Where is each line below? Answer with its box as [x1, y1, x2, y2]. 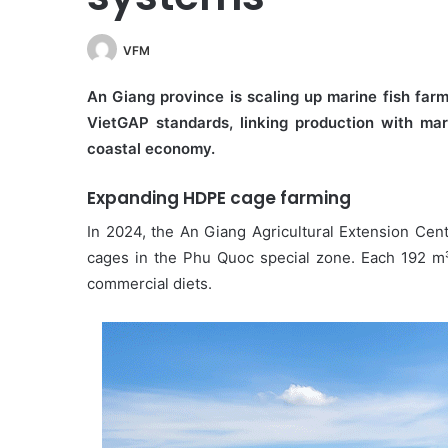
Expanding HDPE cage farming [87, 186, 351, 211]
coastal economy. [87, 139, 215, 159]
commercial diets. [87, 273, 212, 293]
